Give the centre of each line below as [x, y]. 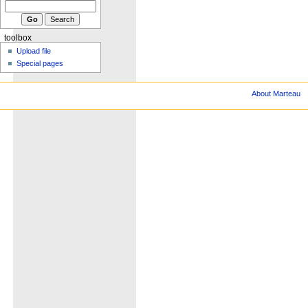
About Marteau [276, 93]
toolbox [18, 37]
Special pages [40, 64]
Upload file [34, 51]
